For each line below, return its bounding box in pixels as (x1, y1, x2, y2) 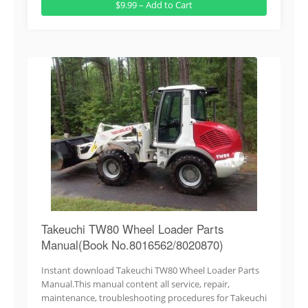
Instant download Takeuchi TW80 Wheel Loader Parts (41, 263, 259, 276)
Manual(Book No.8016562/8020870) (41, 236, 223, 253)
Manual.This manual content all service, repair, (41, 277, 230, 290)
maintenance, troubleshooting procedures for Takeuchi (41, 291, 267, 304)
